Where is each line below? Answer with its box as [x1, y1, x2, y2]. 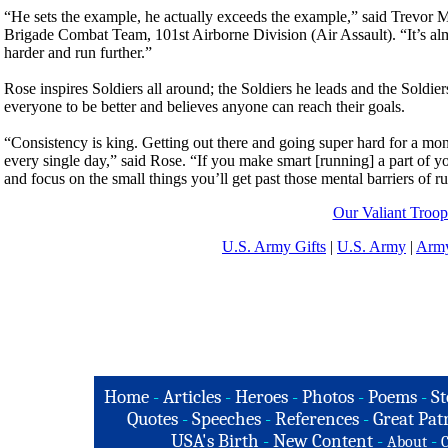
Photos [301, 386, 354, 408]
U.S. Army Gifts [222, 238, 326, 255]
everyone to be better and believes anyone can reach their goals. [4, 98, 405, 115]
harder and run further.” [4, 44, 152, 61]
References [275, 408, 359, 430]
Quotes [127, 408, 178, 430]
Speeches [192, 408, 261, 430]
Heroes [234, 386, 288, 408]
